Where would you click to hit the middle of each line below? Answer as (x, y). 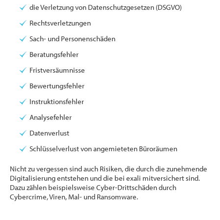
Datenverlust (49, 133)
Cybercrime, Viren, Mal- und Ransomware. (74, 197)
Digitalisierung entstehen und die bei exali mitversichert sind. (105, 178)
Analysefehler (51, 117)
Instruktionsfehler (57, 102)
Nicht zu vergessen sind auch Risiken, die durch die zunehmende (109, 169)
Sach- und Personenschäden (72, 39)
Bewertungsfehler (57, 86)
